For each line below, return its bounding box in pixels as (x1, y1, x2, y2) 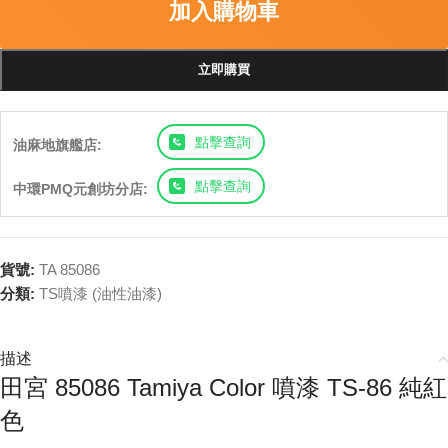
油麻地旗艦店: (13, 137, 102, 153)
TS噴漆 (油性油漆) (39, 285, 162, 302)
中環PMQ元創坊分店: (13, 181, 148, 197)
